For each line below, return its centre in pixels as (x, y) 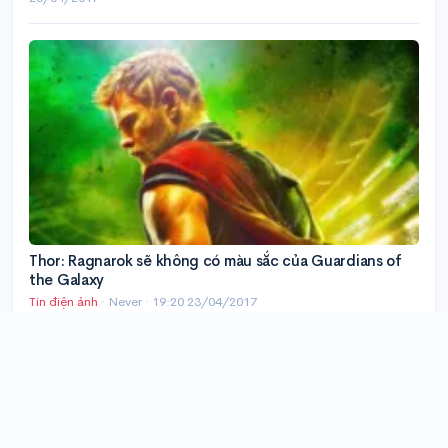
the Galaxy (66, 279)
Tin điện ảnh (63, 301)
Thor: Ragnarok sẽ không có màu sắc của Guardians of (215, 260)
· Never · (125, 301)
